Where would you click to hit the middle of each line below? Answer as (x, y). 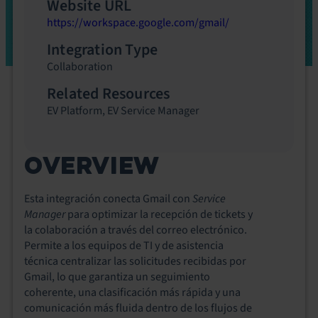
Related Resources (109, 94)
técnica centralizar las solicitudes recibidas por (135, 261)
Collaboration (80, 67)
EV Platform (75, 111)
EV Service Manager (153, 111)
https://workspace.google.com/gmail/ (138, 23)
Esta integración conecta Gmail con (108, 199)
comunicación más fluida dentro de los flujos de (138, 308)
